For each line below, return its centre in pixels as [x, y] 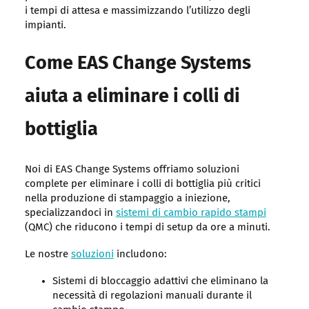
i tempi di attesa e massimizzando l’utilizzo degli [137, 11]
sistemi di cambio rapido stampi [191, 213]
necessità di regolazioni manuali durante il [152, 296]
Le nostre [48, 255]
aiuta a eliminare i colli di [132, 97]
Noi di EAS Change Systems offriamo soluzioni [132, 170]
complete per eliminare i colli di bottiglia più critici [142, 184]
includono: [140, 255]
